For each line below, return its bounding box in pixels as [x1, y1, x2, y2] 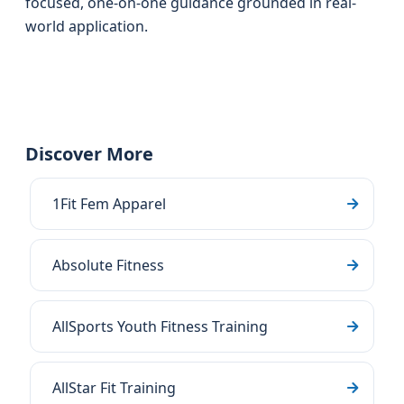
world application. [25, 16, 148, 36]
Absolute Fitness [52, 255, 164, 275]
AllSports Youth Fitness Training [52, 317, 268, 336]
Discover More [25, 142, 153, 166]
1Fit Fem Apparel [52, 194, 166, 214]
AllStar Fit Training [52, 378, 176, 398]
